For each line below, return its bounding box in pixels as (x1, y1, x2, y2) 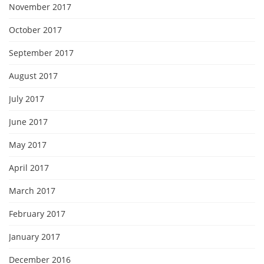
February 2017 (9, 208, 65, 219)
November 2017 (9, 1, 71, 12)
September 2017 (9, 47, 74, 58)
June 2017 (9, 116, 48, 127)
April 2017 (9, 162, 49, 173)
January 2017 (9, 231, 60, 242)
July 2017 (9, 93, 44, 104)
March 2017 (9, 185, 55, 196)
